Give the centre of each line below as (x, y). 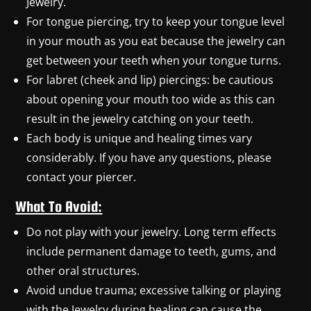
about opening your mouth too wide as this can (151, 99)
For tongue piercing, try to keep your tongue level (156, 21)
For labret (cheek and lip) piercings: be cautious (150, 79)
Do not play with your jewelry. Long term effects (152, 232)
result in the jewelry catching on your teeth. (140, 118)
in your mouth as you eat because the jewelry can (156, 41)
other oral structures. (83, 270)
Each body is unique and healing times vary (140, 138)
